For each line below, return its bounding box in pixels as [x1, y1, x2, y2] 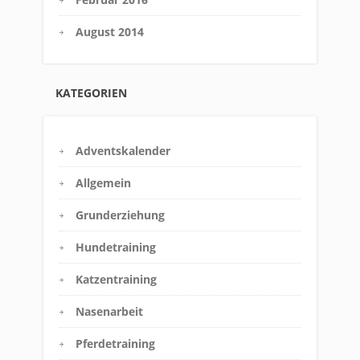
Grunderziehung [76, 207, 165, 223]
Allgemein [76, 175, 131, 191]
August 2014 [76, 24, 144, 40]
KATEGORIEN [55, 85, 127, 101]
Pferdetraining [76, 336, 155, 352]
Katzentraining [76, 272, 157, 288]
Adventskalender [76, 143, 170, 159]
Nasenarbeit [76, 304, 143, 320]
